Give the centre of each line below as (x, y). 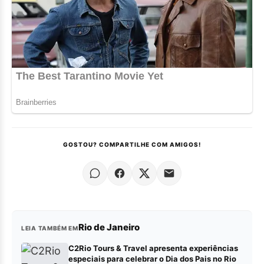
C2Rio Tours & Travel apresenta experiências (153, 248)
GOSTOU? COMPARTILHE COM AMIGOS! (132, 145)
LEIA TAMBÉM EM (50, 228)
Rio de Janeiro (109, 227)
